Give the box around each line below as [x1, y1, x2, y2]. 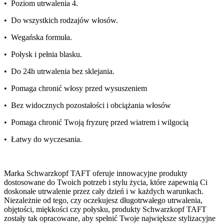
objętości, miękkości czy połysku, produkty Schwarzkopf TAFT [4, 205, 206, 214]
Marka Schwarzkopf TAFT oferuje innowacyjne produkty [4, 169, 187, 178]
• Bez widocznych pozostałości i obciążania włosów [4, 101, 171, 110]
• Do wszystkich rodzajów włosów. [4, 16, 118, 25]
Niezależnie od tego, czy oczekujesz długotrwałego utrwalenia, [4, 196, 202, 205]
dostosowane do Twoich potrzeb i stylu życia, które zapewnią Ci [4, 178, 207, 187]
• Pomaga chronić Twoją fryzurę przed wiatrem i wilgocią [4, 118, 188, 127]
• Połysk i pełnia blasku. [4, 50, 82, 59]
